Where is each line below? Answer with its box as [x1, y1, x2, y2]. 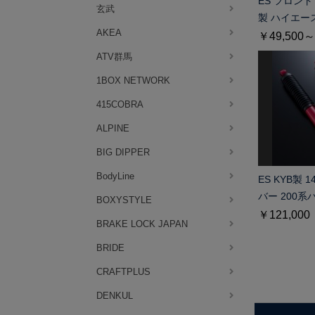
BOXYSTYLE [96, 195, 152, 205]
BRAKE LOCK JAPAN [96, 219, 188, 229]
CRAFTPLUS [96, 266, 150, 277]
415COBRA [96, 99, 143, 110]
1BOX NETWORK [96, 75, 170, 86]
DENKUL [96, 290, 133, 301]
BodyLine [96, 171, 134, 181]
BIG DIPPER [96, 147, 150, 157]
